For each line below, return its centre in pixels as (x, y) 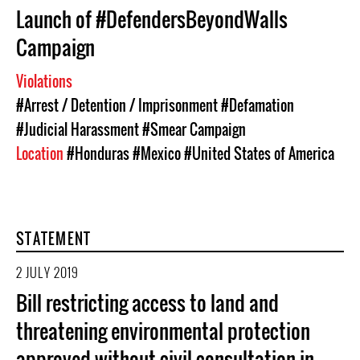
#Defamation (258, 105)
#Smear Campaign (194, 129)
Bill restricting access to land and (147, 303)
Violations (46, 81)
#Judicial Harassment (78, 129)
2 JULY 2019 (48, 272)
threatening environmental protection (163, 331)
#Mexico (157, 153)
